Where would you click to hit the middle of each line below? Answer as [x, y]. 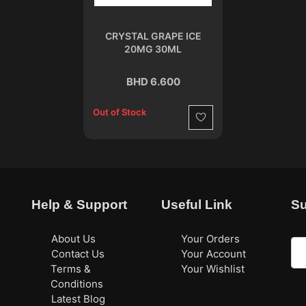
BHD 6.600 [153, 81]
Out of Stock [120, 112]
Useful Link [196, 205]
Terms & [71, 268]
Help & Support [79, 205]
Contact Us [78, 253]
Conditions [77, 283]
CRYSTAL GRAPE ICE [153, 36]
